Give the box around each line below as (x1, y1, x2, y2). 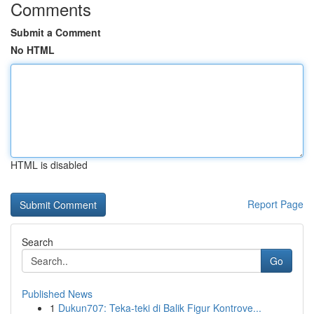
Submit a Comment (11, 25, 101, 39)
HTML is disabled (11, 158, 88, 172)
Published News (22, 287, 93, 301)
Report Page (247, 197, 303, 211)
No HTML (11, 43, 55, 57)
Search (22, 235, 53, 249)
